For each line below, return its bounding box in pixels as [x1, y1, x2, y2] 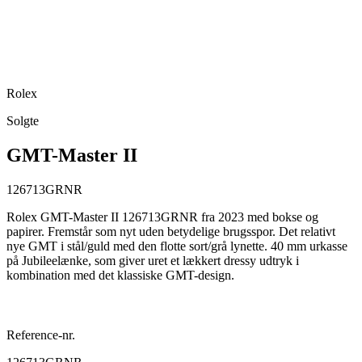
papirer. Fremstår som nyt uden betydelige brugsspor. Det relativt [6, 224, 335, 238]
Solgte [6, 113, 39, 128]
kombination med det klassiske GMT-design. [6, 267, 234, 282]
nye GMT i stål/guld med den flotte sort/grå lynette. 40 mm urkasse [6, 238, 347, 253]
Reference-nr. [6, 327, 75, 342]
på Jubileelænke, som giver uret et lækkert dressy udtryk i [6, 253, 299, 267]
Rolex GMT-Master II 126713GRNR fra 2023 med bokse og [6, 209, 318, 224]
